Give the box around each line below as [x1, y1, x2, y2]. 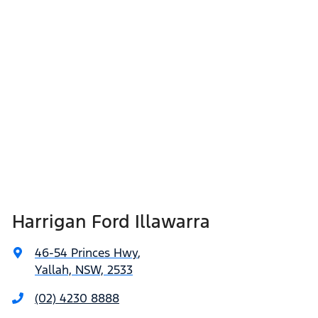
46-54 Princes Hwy [35, 245, 138, 261]
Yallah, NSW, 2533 [35, 262, 133, 278]
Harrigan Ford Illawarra [12, 210, 210, 234]
